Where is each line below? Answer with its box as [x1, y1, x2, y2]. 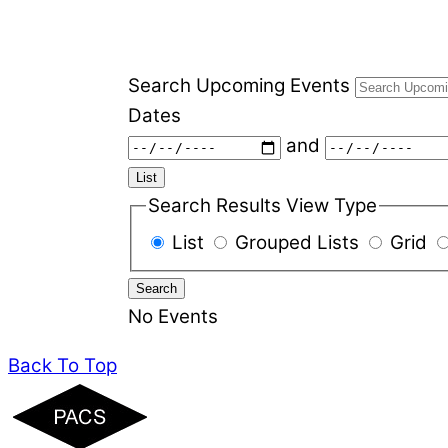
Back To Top [8, 353, 117, 377]
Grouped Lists [234, 230, 364, 254]
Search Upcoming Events [127, 74, 355, 98]
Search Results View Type [147, 194, 377, 218]
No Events [127, 304, 218, 328]
